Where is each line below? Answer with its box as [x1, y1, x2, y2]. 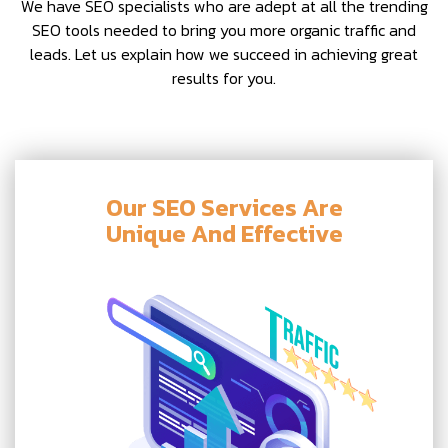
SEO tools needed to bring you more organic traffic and [32, 17, 416, 42]
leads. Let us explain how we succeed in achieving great [30, 41, 418, 66]
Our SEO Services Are [105, 189, 343, 225]
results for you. [172, 65, 276, 90]
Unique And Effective [105, 215, 343, 251]
